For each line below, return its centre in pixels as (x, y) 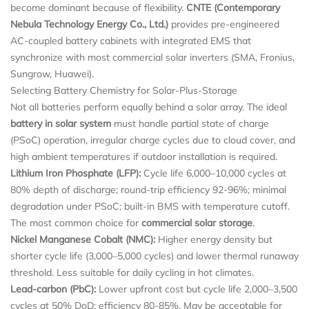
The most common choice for (76, 222)
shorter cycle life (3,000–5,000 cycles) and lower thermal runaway (154, 256)
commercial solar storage (197, 222)
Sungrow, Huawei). (52, 73)
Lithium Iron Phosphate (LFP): (76, 173)
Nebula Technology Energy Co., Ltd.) (89, 24)
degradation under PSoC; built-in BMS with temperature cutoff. (150, 206)
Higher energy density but (214, 239)
